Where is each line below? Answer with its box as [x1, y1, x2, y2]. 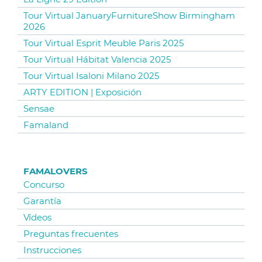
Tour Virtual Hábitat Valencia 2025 [23, 54, 171, 65]
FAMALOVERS [23, 166, 88, 177]
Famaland [23, 119, 68, 130]
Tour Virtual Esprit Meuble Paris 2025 [23, 37, 184, 49]
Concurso [23, 179, 64, 190]
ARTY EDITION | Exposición [23, 87, 142, 98]
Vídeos [23, 212, 51, 223]
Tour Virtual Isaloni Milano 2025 [23, 70, 159, 81]
